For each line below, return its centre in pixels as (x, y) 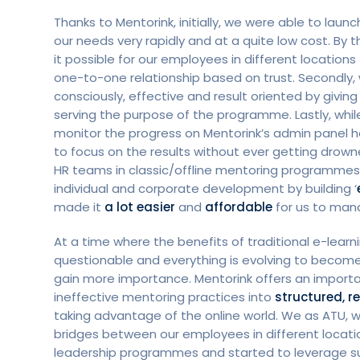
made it (79, 207)
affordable (239, 207)
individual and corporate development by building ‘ (205, 188)
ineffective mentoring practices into (164, 297)
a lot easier (140, 207)
